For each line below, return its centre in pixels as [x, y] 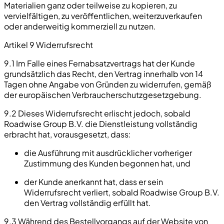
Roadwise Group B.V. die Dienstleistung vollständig [101, 123]
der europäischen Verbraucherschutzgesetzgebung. [103, 94]
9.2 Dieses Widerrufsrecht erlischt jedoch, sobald [97, 113]
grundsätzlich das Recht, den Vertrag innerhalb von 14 [103, 73]
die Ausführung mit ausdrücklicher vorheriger [108, 152]
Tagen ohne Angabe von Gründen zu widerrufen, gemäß [108, 84]
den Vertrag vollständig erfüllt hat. [87, 202]
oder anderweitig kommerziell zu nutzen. [80, 26]
